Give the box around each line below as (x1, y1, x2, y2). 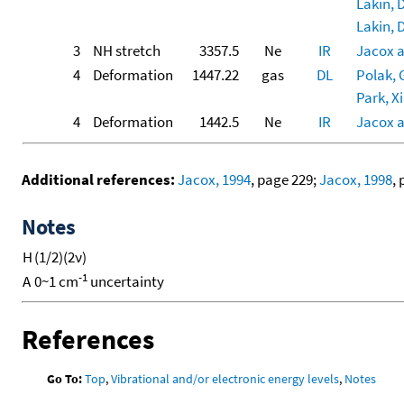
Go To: (47, 371, 83, 388)
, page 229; (251, 169, 319, 189)
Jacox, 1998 (319, 169, 392, 189)
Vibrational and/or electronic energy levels (111, 371, 340, 388)
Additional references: (22, 169, 175, 189)
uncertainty (87, 271, 164, 291)
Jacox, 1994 (178, 169, 251, 189)
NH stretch (93, 40, 161, 60)
